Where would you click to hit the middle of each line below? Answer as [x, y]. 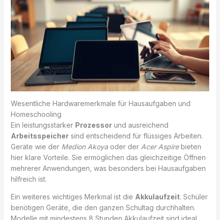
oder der [124, 146]
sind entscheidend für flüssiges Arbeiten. [136, 136]
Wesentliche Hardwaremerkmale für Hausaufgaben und [100, 103]
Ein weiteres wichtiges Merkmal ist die [73, 196]
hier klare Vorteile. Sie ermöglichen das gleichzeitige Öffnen [108, 157]
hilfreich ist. [28, 179]
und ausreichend [140, 125]
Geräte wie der [36, 146]
